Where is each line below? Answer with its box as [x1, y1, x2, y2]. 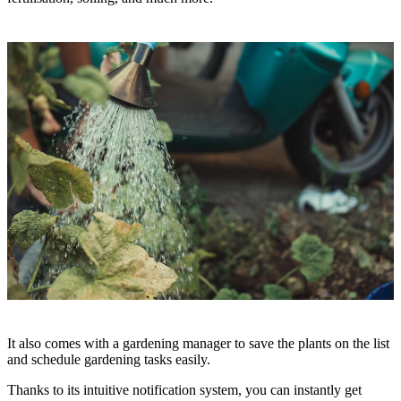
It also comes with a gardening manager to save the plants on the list [7, 335, 389, 351]
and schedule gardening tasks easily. [7, 351, 210, 367]
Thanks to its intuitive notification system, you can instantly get [7, 381, 362, 397]
